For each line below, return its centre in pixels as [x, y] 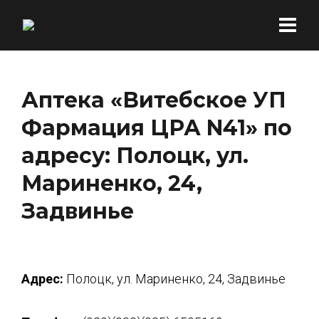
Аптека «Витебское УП [154, 100]
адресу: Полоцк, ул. [135, 156]
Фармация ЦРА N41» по [157, 128]
